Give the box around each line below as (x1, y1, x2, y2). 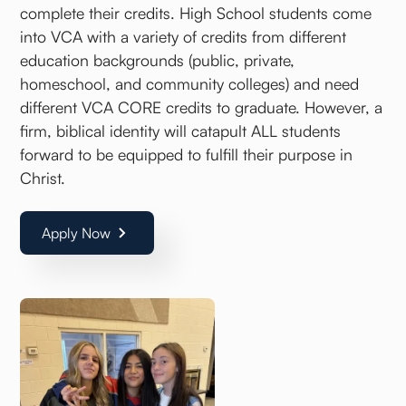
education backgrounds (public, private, (20, 50, 295, 71)
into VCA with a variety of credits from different (20, 26, 347, 47)
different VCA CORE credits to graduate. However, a (20, 97, 383, 118)
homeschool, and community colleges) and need (20, 73, 360, 94)
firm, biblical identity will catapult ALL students (20, 121, 342, 141)
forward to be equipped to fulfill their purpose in (20, 144, 353, 165)
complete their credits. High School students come (20, 3, 372, 24)
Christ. (20, 168, 66, 188)
